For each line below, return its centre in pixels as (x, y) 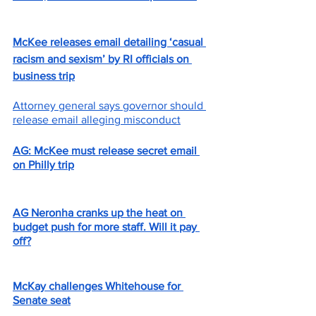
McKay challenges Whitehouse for (98, 286)
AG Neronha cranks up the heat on (99, 213)
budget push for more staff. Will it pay (106, 227)
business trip (44, 76)
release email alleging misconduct (97, 120)
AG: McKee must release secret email (106, 151)
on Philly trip (43, 165)
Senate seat (42, 300)
